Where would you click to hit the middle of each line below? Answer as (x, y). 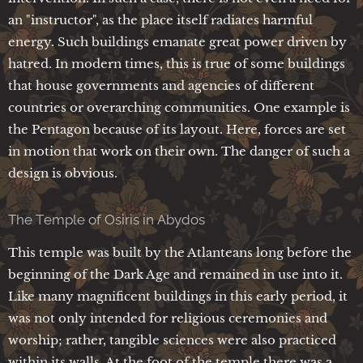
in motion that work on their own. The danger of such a (179, 151)
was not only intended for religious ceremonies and (168, 318)
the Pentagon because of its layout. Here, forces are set (177, 129)
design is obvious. (63, 173)
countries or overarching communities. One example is (179, 107)
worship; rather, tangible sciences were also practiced (172, 340)
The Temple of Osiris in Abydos (107, 219)
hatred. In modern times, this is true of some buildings (177, 63)
